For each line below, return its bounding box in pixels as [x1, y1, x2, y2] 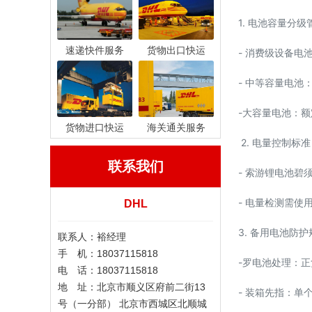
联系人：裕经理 [58, 231, 126, 242]
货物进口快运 [65, 122, 124, 133]
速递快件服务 [65, 45, 124, 56]
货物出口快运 [147, 45, 205, 56]
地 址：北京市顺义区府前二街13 [58, 281, 205, 292]
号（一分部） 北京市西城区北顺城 [58, 298, 207, 309]
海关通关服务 [147, 122, 205, 133]
